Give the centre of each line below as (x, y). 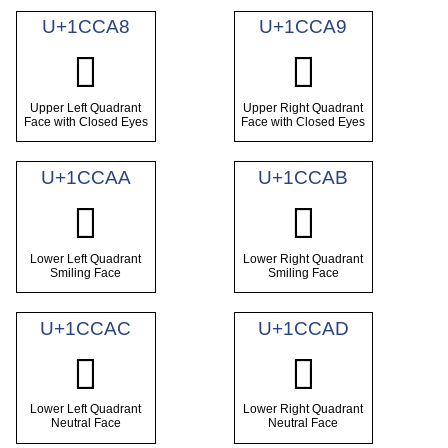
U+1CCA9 (303, 27)
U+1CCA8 (85, 27)
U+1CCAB (303, 178)
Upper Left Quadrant (86, 107)
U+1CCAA (85, 178)
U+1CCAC (86, 328)
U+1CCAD (303, 328)
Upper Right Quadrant (303, 107)
